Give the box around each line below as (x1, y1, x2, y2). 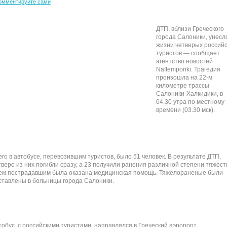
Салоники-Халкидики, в (156, 90, 223, 97)
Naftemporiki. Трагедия (156, 66, 220, 73)
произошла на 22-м (156, 74, 212, 81)
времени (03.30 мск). (156, 106, 215, 113)
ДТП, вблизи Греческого (156, 25, 224, 32)
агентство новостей (156, 58, 213, 65)
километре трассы (156, 82, 209, 89)
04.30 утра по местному (156, 98, 224, 105)
